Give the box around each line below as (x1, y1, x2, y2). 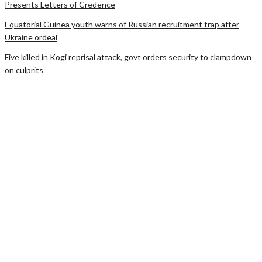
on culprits (5, 64, 43, 75)
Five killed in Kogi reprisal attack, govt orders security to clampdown (5, 51, 251, 62)
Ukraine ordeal (5, 32, 57, 42)
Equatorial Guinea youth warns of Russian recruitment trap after (5, 19, 239, 29)
